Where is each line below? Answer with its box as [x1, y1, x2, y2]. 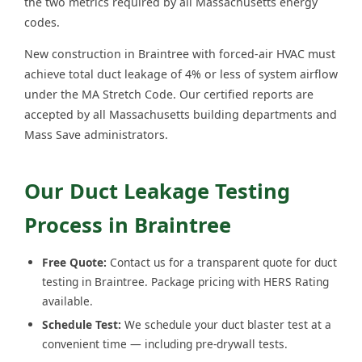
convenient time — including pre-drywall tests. [42, 336, 288, 352]
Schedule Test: [42, 317, 121, 333]
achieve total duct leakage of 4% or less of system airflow [24, 66, 338, 82]
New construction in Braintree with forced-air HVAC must [24, 46, 335, 62]
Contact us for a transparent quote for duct [107, 255, 337, 271]
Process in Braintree [24, 211, 231, 239]
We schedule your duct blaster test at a [121, 317, 331, 333]
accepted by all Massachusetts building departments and [24, 107, 337, 123]
